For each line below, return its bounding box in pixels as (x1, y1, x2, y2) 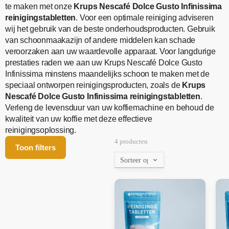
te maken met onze (5, 2, 74, 11)
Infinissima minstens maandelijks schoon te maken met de (5, 70, 210, 79)
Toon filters (15, 143, 56, 152)
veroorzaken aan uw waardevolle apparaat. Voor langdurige (5, 47, 216, 56)
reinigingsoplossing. (5, 126, 77, 135)
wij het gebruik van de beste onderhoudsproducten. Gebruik (5, 25, 215, 34)
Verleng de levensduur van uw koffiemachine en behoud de (5, 103, 214, 112)
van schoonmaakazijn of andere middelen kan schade (5, 36, 196, 45)
